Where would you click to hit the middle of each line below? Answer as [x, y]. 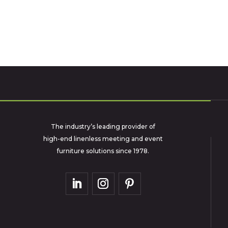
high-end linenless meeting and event [103, 138]
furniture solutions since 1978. [103, 151]
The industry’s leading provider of [103, 126]
